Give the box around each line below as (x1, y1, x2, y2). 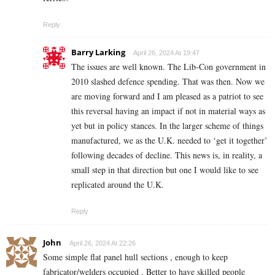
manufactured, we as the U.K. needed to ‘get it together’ (71, 134, 268, 146)
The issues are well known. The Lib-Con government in (71, 60, 266, 72)
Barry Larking (71, 46, 125, 58)
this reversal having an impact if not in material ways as (71, 104, 265, 117)
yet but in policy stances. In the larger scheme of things (71, 119, 263, 131)
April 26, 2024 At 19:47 (133, 48, 199, 56)
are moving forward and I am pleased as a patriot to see (71, 90, 263, 102)
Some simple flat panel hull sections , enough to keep (43, 250, 228, 263)
